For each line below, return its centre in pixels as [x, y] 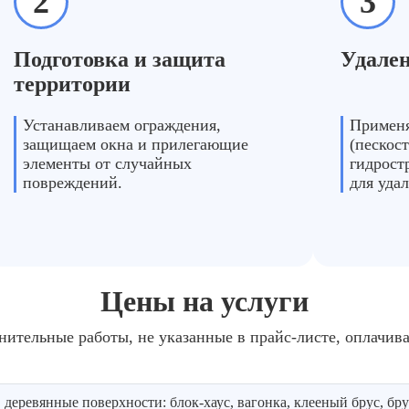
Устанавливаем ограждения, [122, 125]
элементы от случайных [108, 163]
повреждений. [73, 183]
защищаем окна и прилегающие [136, 144]
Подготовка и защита [120, 59]
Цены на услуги [204, 301]
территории [73, 84]
